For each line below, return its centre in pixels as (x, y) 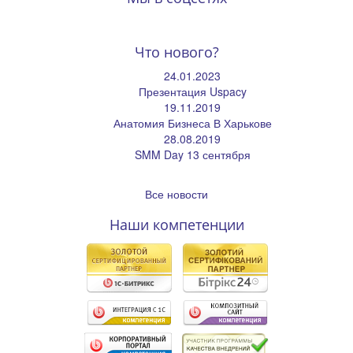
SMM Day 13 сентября (192, 154)
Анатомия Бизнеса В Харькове (192, 123)
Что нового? (176, 52)
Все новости (176, 193)
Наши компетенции (176, 224)
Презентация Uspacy (192, 91)
